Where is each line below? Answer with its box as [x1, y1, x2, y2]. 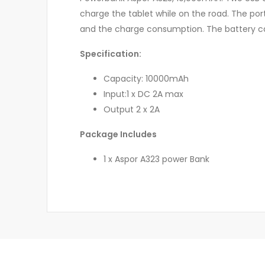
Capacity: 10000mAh [104, 73, 189, 85]
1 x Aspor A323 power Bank [104, 153, 209, 166]
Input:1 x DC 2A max [104, 88, 183, 101]
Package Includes [80, 128, 157, 141]
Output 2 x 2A [104, 104, 160, 116]
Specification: [80, 48, 141, 60]
